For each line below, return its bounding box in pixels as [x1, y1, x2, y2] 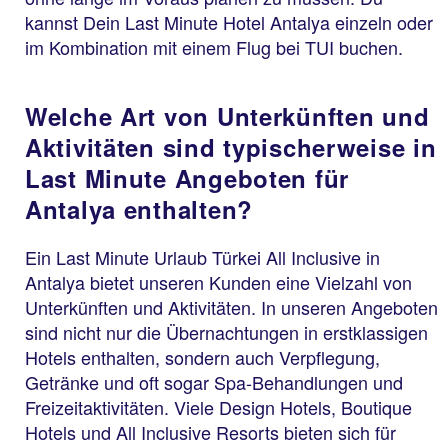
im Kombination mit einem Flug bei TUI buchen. [25, 33, 403, 60]
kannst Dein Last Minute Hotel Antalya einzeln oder [25, 8, 433, 35]
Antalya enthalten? [25, 191, 253, 226]
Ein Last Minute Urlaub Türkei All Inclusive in [25, 243, 380, 270]
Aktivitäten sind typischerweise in [25, 129, 437, 164]
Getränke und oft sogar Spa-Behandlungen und [25, 368, 403, 395]
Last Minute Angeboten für [25, 160, 349, 195]
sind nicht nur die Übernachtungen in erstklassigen [25, 318, 428, 345]
